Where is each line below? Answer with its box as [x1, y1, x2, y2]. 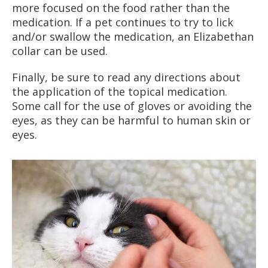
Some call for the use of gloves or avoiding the [12, 99, 252, 114]
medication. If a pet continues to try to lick [12, 15, 233, 30]
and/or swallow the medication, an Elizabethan [12, 29, 254, 44]
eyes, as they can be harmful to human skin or [12, 113, 251, 128]
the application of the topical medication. [12, 84, 227, 99]
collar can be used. [12, 44, 108, 59]
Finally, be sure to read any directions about [12, 70, 240, 85]
